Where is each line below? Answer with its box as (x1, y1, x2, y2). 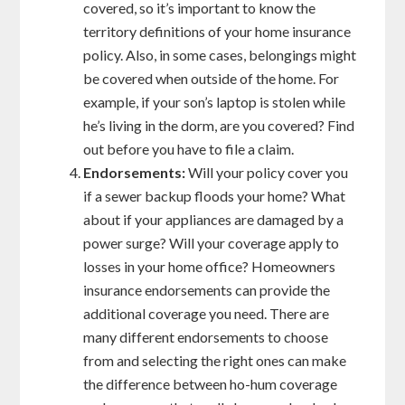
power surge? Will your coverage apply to (83, 234, 340, 252)
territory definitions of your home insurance (83, 23, 352, 41)
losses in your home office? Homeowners (83, 258, 336, 276)
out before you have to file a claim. (83, 140, 295, 158)
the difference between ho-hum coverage (83, 375, 338, 393)
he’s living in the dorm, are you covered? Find (83, 117, 355, 135)
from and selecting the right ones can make (83, 352, 347, 370)
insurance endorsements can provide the (83, 281, 331, 299)
